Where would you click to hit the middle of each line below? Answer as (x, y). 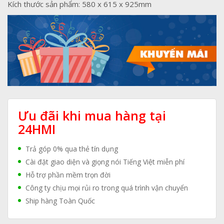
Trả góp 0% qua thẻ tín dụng (72, 148)
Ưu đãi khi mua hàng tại (92, 115)
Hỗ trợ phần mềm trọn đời (68, 174)
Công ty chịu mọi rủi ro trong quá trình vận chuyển (107, 187)
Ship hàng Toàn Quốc (60, 200)
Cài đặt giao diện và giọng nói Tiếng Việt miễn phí (105, 161)
